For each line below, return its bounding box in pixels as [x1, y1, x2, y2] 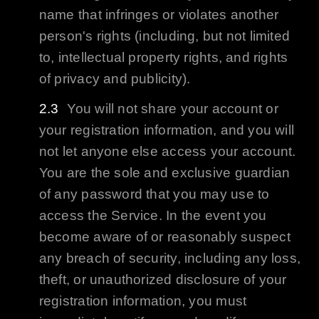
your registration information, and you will [38, 122, 295, 137]
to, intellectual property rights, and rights [38, 49, 288, 65]
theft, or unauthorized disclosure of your [38, 271, 287, 287]
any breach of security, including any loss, [38, 250, 301, 266]
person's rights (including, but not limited [38, 28, 291, 43]
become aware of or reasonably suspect [38, 229, 291, 244]
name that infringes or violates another [38, 6, 279, 22]
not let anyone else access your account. [38, 143, 296, 159]
